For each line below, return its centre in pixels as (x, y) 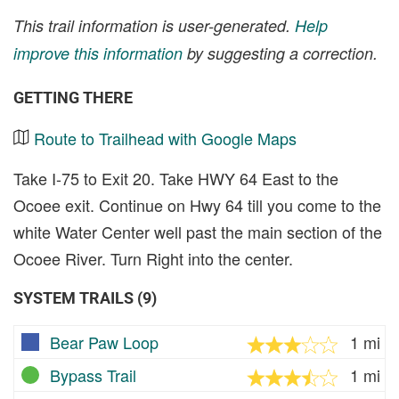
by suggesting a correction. (280, 53)
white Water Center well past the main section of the (198, 231)
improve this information (98, 53)
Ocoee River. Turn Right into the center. (153, 258)
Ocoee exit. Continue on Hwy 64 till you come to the (197, 204)
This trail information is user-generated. (154, 25)
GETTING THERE (73, 97)
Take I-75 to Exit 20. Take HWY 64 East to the (176, 178)
